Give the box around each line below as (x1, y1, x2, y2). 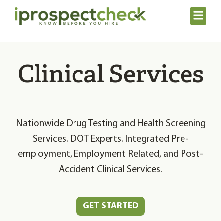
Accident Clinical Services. (59, 164, 162, 175)
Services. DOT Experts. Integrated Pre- (32, 134, 189, 144)
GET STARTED (83, 201, 138, 211)
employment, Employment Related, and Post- (18, 149, 203, 159)
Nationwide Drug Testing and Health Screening (15, 118, 206, 129)
